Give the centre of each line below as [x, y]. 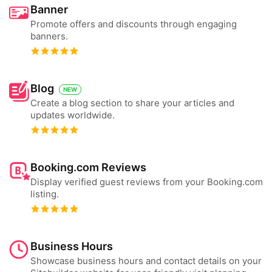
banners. [49, 36]
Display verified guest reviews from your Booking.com [147, 182]
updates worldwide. [73, 115]
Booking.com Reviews [88, 167]
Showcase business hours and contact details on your [146, 261]
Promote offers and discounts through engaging [134, 24]
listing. [45, 194]
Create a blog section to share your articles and [132, 103]
